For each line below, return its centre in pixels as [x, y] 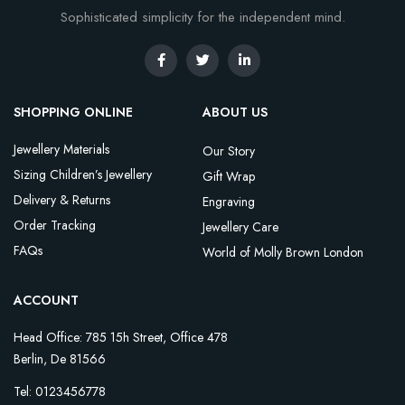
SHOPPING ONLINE [73, 112]
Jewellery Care [240, 226]
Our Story [229, 151]
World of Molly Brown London [283, 252]
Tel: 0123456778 [60, 391]
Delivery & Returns [62, 199]
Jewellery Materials [61, 149]
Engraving [229, 201]
